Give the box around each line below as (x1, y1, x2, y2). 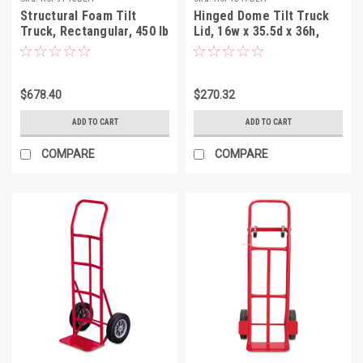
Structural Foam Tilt (20, 7, 136, 23)
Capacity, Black (20, 38, 107, 54)
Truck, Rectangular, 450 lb (20, 23, 169, 39)
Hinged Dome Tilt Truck (194, 7, 330, 23)
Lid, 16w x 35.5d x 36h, (194, 23, 319, 39)
